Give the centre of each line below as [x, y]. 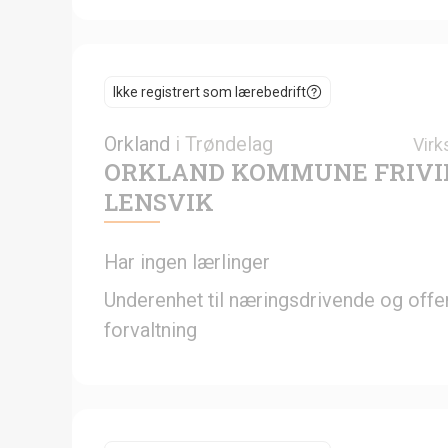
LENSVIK [159, 201]
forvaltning [150, 329]
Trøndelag [229, 143]
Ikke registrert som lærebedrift [209, 91]
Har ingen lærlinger [187, 261]
